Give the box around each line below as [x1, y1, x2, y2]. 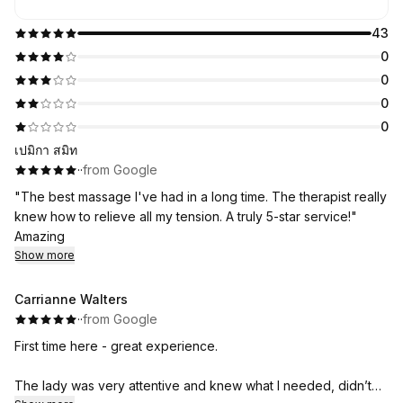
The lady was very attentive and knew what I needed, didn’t [14, 378, 372, 393]
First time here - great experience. [14, 338, 218, 354]
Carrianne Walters [14, 291, 128, 307]
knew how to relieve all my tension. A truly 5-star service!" [14, 209, 357, 224]
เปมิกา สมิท [14, 142, 77, 157]
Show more [14, 248, 75, 262]
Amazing [14, 228, 65, 244]
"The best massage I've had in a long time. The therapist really [14, 189, 387, 204]
